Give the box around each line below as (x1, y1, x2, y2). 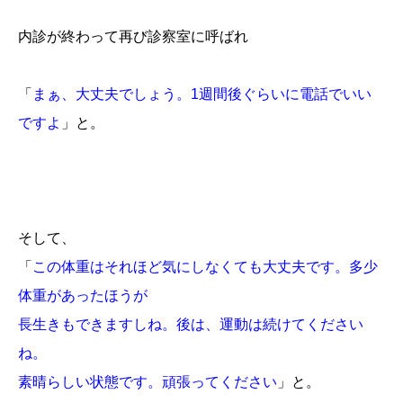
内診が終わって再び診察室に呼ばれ (18, 28, 248, 44)
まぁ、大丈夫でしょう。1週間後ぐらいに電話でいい (32, 85, 372, 102)
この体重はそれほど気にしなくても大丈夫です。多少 (32, 258, 378, 274)
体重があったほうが (18, 287, 148, 303)
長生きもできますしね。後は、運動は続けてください (18, 316, 363, 332)
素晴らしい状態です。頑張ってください (18, 373, 277, 390)
